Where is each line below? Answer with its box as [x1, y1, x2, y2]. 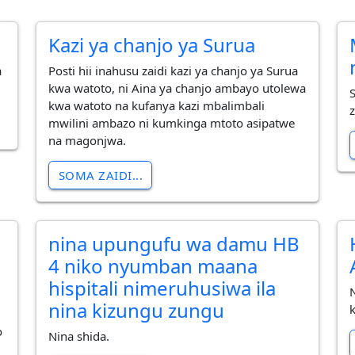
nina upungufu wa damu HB [48, 230, 300, 257]
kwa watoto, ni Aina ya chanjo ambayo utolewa [48, 80, 307, 97]
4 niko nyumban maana [48, 252, 258, 279]
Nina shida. [48, 328, 110, 345]
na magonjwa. [48, 132, 127, 149]
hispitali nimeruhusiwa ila [48, 274, 277, 301]
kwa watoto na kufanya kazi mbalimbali [48, 97, 265, 114]
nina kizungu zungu [48, 296, 225, 323]
